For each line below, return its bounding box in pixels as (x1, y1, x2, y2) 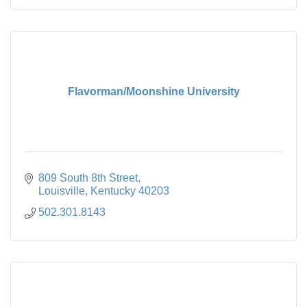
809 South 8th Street (38, 171, 138, 184)
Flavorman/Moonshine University (67, 85, 240, 97)
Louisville (38, 184, 85, 197)
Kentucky (90, 184, 136, 197)
